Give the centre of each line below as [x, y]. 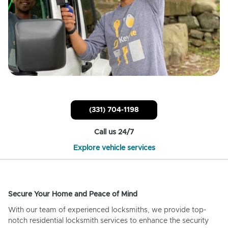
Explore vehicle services [114, 148]
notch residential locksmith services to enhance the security [108, 221]
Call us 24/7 [114, 132]
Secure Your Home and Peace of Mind [73, 194]
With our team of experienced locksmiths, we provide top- [107, 210]
